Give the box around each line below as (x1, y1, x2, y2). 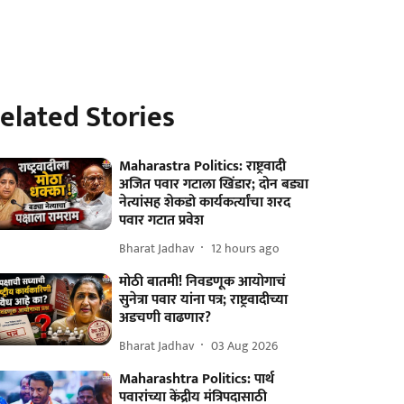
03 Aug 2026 (211, 335, 279, 356)
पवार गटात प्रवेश (119, 208, 205, 233)
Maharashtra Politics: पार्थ (119, 367, 275, 391)
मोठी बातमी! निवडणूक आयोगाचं (119, 270, 287, 294)
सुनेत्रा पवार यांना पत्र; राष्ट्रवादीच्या (119, 288, 289, 312)
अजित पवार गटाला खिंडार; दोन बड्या (119, 172, 309, 197)
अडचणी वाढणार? (119, 306, 212, 330)
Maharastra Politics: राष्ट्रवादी (119, 154, 287, 179)
